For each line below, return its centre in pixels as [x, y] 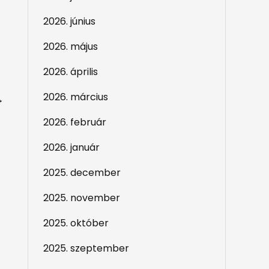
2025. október [76, 223]
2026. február [75, 122]
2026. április [71, 72]
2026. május [71, 47]
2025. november [82, 198]
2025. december [82, 173]
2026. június [69, 21]
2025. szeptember [86, 248]
